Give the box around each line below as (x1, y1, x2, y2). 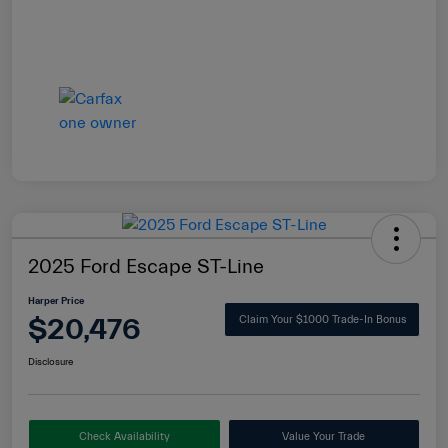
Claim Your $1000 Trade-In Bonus (238, 313, 406, 327)
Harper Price (28, 294, 84, 307)
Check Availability (78, 429, 170, 443)
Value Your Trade (282, 429, 366, 443)
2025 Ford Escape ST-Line (28, 254, 264, 278)
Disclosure (28, 355, 73, 368)
